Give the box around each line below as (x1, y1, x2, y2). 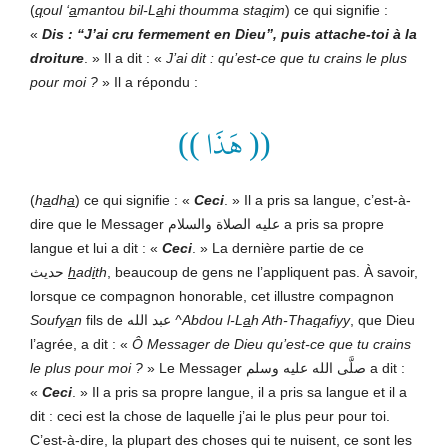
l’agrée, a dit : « (30, 335, 132, 352)
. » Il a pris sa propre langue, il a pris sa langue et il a (72, 383, 407, 400)
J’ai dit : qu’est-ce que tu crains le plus (166, 49, 407, 66)
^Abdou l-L (171, 311, 243, 328)
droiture (30, 49, 84, 66)
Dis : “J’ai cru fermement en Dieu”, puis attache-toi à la (42, 25, 417, 42)
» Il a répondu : (98, 73, 198, 90)
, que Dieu (350, 311, 415, 328)
